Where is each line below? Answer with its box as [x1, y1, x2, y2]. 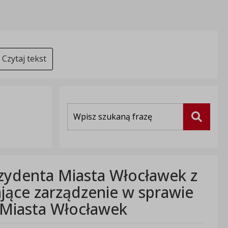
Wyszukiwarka [66, 103, 113, 113]
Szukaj [190, 109, 223, 124]
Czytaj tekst [2, 53, 46, 65]
